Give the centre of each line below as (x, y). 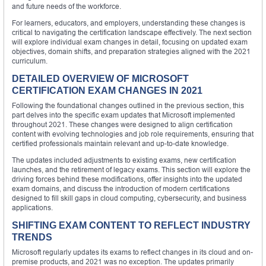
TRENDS (32, 237)
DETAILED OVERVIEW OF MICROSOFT (100, 78)
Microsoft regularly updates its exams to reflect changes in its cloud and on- (132, 252)
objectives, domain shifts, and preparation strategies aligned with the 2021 (131, 51)
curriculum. (30, 61)
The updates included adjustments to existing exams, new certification (124, 160)
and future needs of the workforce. (66, 6)
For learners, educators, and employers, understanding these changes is (129, 23)
